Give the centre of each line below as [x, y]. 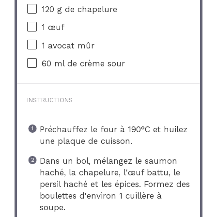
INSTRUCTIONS [50, 100]
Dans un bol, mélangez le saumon [108, 161]
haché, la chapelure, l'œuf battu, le [110, 173]
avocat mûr [70, 45]
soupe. [52, 208]
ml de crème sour [88, 63]
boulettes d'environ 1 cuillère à [101, 196]
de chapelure [90, 9]
